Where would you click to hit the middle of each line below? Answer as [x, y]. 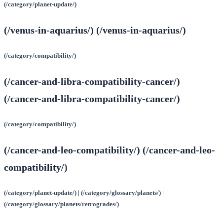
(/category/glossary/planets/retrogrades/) [61, 204]
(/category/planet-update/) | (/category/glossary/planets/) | [84, 193]
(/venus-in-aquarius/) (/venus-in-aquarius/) [95, 30]
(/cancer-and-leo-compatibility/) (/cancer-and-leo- [110, 150]
